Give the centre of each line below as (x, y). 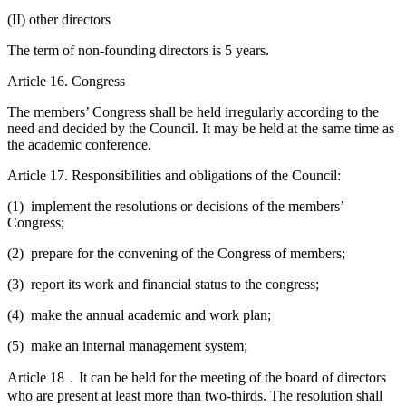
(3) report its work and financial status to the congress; (163, 284)
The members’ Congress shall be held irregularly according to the (193, 111)
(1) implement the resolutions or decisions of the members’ (175, 206)
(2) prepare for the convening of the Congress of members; (176, 253)
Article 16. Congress (66, 81)
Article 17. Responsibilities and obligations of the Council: (174, 175)
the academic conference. (79, 144)
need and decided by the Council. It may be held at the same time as (201, 128)
